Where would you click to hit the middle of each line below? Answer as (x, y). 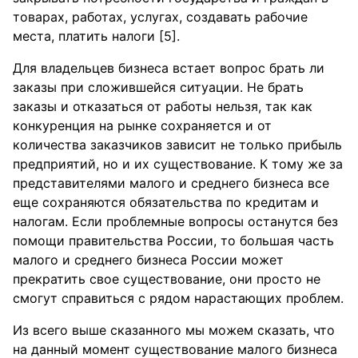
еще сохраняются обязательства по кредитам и (166, 202)
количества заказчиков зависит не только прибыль (177, 145)
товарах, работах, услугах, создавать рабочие (160, 17)
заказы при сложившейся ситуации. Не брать (158, 87)
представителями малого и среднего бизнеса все (171, 183)
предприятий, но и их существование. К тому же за (178, 164)
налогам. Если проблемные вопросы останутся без (175, 221)
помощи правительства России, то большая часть (173, 241)
